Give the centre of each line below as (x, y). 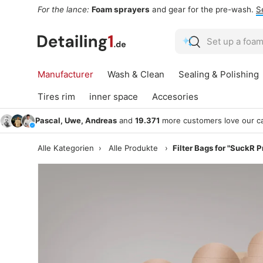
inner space (114, 97)
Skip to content (82, 21)
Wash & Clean (136, 75)
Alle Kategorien (66, 148)
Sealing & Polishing (219, 75)
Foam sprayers (121, 10)
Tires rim (56, 97)
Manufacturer (65, 75)
